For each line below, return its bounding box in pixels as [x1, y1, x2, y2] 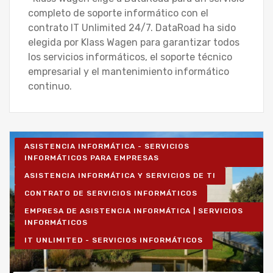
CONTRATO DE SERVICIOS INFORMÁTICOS [24, 189, 197, 198]
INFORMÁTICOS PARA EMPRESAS [24, 154, 159, 163]
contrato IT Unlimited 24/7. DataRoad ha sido [28, 22, 236, 34]
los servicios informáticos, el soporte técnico [28, 51, 232, 63]
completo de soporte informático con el [28, 7, 208, 19]
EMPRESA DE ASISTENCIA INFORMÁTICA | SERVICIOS [24, 207, 243, 216]
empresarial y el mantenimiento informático [28, 66, 229, 78]
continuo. [28, 80, 72, 93]
